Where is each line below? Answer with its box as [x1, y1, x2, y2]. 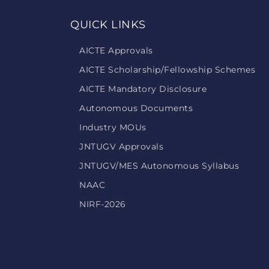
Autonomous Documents [79, 103, 193, 113]
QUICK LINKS [70, 18, 146, 31]
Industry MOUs [79, 122, 147, 133]
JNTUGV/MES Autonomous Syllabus [79, 160, 239, 171]
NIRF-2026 [79, 199, 126, 210]
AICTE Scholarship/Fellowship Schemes [79, 64, 255, 75]
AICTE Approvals [79, 45, 153, 56]
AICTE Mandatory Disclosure [79, 83, 207, 94]
